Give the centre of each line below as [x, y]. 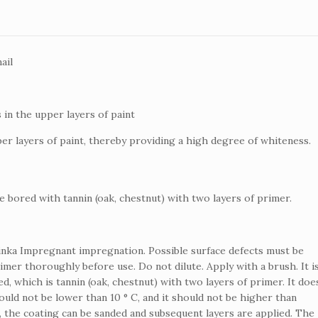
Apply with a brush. [254, 266]
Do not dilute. [173, 266]
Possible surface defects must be [226, 250]
